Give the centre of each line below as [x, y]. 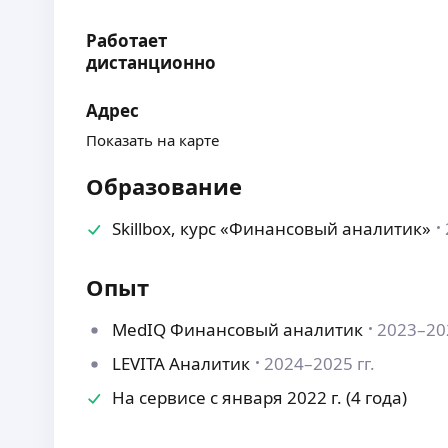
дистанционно [151, 62]
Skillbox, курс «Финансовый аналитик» [272, 228]
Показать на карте [153, 140]
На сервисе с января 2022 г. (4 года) [260, 397]
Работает [127, 40]
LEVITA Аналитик [181, 363]
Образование [164, 186]
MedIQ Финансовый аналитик [238, 329]
